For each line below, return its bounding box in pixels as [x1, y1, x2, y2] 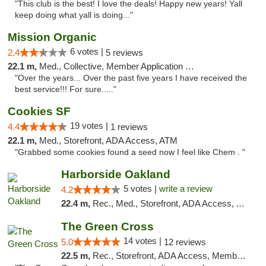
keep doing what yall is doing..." [15, 11, 133, 20]
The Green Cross [61, 220, 154, 233]
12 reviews [163, 237, 206, 247]
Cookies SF [8, 105, 71, 118]
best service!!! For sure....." [15, 85, 116, 94]
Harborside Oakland [61, 168, 170, 180]
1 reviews [110, 122, 148, 132]
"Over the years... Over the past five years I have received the [15, 74, 247, 83]
